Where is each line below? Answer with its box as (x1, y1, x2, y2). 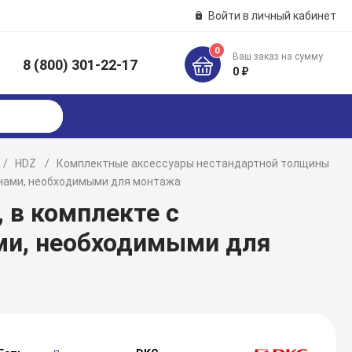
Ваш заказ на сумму (233, 51, 324, 62)
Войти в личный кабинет (207, 9, 336, 22)
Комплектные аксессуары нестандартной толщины (57, 157, 330, 170)
